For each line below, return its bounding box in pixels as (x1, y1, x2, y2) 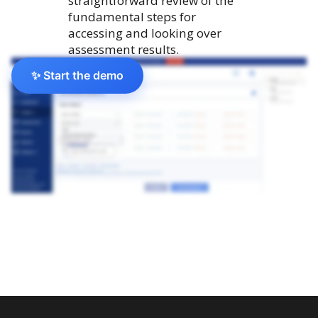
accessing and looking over (68, 24, 221, 41)
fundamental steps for (68, 8, 196, 25)
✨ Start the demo (31, 68, 124, 83)
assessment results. (68, 40, 179, 57)
